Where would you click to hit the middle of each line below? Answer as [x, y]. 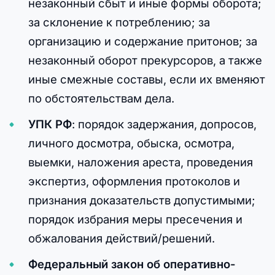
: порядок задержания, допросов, [164, 124]
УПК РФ [50, 124]
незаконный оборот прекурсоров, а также [145, 60]
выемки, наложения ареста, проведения [140, 162]
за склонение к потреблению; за [119, 22]
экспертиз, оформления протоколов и [134, 181]
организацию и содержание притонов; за [142, 41]
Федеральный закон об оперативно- [132, 264]
